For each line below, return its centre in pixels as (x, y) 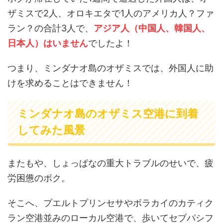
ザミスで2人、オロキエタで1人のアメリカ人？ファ (111, 13)
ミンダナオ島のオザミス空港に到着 (108, 113)
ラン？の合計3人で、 (51, 28)
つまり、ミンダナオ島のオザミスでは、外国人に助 (111, 68)
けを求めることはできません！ (70, 83)
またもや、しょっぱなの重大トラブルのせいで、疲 (111, 163)
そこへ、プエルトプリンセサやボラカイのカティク (111, 203)
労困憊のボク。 (39, 178)
